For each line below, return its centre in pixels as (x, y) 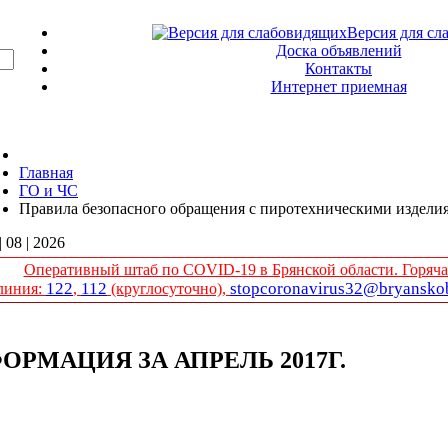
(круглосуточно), (168, 288)
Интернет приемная (338, 86)
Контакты (338, 68)
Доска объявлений (338, 50)
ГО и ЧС (48, 190)
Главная (46, 172)
